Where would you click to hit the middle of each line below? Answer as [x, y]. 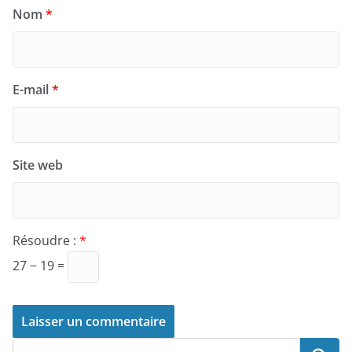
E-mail [32, 90]
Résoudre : [46, 241]
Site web [38, 165]
